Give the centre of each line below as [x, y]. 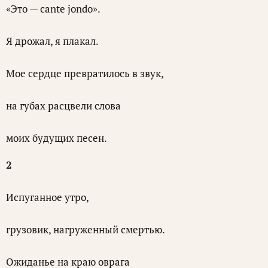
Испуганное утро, [48, 197]
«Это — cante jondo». [53, 9]
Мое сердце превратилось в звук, [85, 74]
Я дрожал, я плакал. [52, 41]
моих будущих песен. [57, 138]
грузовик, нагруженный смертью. [86, 230]
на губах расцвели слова [63, 106]
